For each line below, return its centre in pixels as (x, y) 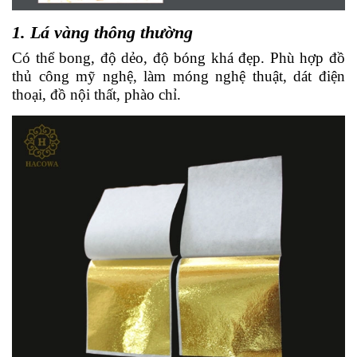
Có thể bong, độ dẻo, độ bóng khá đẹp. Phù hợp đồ (178, 57)
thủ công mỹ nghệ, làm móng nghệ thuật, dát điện (178, 76)
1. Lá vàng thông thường (102, 32)
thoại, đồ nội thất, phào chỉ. (96, 94)
